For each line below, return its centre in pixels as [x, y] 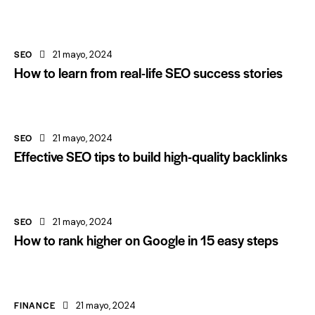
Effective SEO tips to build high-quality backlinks [151, 156]
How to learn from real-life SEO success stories [148, 72]
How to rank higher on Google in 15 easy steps [146, 240]
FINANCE [35, 305]
